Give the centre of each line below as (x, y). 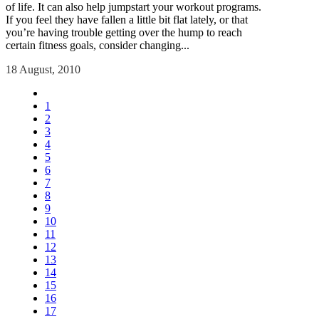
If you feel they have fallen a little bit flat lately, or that (127, 20)
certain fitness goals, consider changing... (98, 46)
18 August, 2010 (43, 70)
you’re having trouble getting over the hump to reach (124, 33)
